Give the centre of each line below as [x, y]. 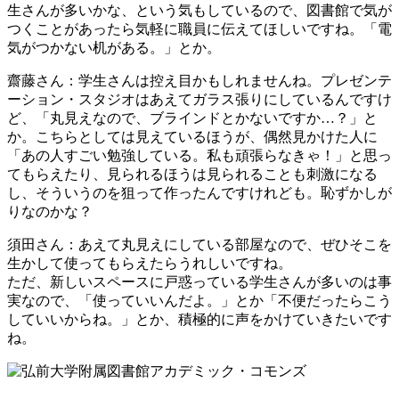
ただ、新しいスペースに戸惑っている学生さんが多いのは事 [199, 281]
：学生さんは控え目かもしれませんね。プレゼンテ [228, 80]
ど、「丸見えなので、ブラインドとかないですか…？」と [192, 118]
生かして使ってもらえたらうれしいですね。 [150, 263]
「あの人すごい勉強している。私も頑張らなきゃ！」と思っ [199, 155]
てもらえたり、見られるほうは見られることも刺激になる [192, 174]
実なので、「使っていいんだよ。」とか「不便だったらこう [199, 300]
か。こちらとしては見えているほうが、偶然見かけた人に [192, 136]
